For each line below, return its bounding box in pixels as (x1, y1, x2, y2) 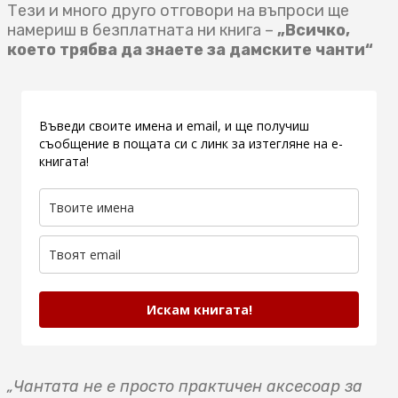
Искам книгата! (146, 301, 252, 319)
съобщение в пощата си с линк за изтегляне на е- (39, 135, 343, 153)
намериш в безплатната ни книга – (7, 20, 277, 41)
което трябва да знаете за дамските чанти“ (7, 40, 373, 60)
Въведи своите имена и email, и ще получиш (39, 117, 309, 135)
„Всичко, (277, 20, 350, 41)
